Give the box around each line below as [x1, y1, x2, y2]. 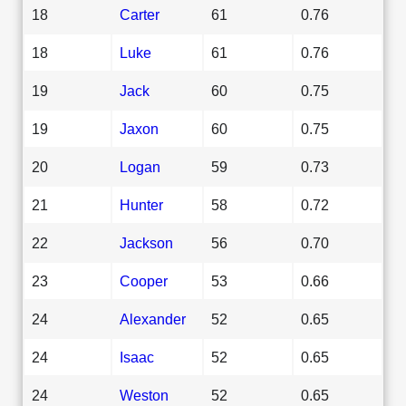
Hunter [120, 196, 163, 213]
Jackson [120, 234, 173, 251]
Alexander [120, 310, 186, 327]
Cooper [120, 272, 168, 289]
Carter [120, 5, 159, 23]
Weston [120, 386, 169, 403]
